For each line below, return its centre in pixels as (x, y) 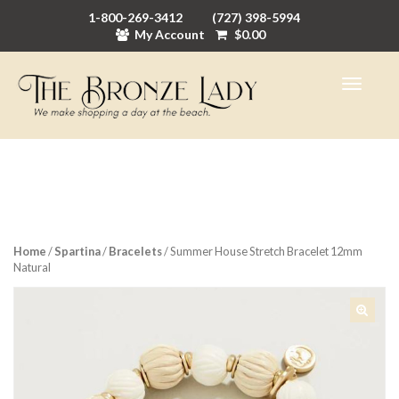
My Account (169, 34)
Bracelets (135, 252)
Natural (32, 268)
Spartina (77, 252)
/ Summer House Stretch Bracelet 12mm (262, 252)
